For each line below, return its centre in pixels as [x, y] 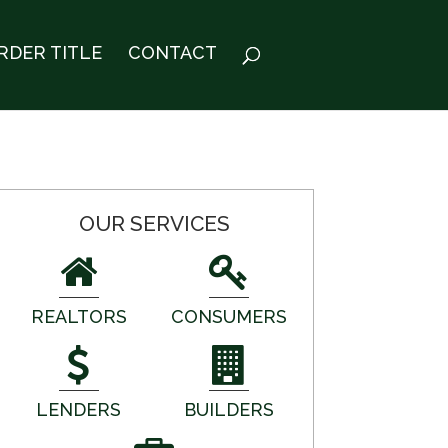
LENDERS [79, 409]
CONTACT [172, 52]
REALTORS [78, 316]
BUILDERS [229, 409]
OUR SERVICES [154, 223]
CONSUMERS [229, 316]
